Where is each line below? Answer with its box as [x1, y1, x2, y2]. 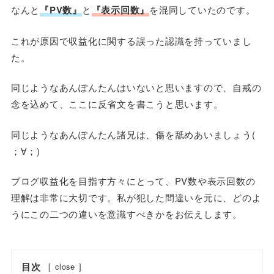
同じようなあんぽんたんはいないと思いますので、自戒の [10, 81, 262, 94]
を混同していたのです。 [149, 3, 256, 17]
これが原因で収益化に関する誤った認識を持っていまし [10, 34, 252, 47]
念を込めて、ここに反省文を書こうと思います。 [10, 97, 223, 111]
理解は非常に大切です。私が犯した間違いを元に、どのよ [10, 191, 262, 204]
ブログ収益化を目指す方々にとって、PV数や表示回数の [10, 174, 256, 188]
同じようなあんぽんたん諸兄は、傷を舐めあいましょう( [10, 127, 256, 141]
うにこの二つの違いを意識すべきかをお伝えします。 [10, 207, 242, 221]
